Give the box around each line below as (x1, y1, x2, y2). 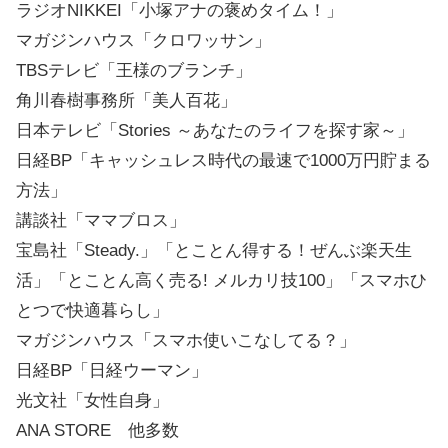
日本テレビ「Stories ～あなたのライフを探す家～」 (16, 121, 414, 141)
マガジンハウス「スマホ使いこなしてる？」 (16, 331, 356, 351)
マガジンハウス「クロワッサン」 (16, 31, 271, 51)
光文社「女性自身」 (16, 391, 169, 411)
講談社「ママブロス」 (16, 211, 186, 231)
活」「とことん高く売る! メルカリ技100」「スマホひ (16, 271, 427, 291)
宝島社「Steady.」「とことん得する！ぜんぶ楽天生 (16, 241, 412, 261)
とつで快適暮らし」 (16, 301, 169, 321)
